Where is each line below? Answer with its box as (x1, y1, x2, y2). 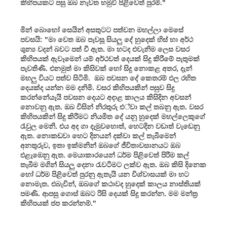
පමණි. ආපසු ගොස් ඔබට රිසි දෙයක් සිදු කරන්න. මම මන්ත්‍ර (20, 189, 198, 198)
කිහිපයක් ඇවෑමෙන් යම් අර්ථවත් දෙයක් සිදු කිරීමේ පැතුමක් (20, 54, 200, 63)
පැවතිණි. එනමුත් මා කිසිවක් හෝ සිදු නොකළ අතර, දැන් (20, 64, 192, 72)
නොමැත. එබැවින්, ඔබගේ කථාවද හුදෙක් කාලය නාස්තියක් (20, 179, 201, 188)
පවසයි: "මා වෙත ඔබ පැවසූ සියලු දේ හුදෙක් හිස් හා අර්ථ (20, 35, 193, 44)
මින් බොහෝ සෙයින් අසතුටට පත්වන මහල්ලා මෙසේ (20, 25, 183, 34)
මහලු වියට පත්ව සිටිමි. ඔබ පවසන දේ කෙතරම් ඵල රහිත (20, 73, 196, 82)
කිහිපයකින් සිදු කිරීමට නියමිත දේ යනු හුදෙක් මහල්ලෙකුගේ (20, 112, 205, 121)
